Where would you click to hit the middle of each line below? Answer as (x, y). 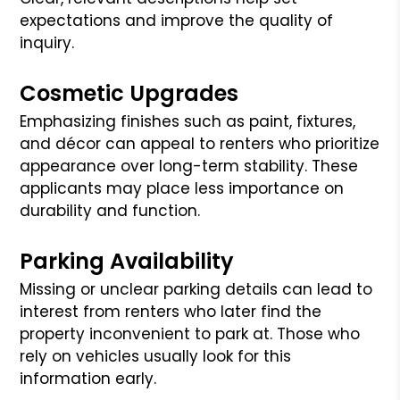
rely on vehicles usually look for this (156, 356)
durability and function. (110, 210)
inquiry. (47, 42)
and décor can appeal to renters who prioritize (200, 143)
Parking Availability (127, 261)
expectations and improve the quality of (177, 20)
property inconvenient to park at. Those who (190, 333)
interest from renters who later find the (171, 311)
